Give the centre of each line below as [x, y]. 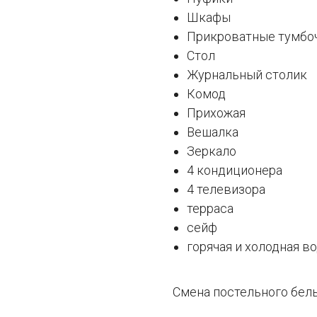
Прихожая [216, 113]
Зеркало [212, 151]
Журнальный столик [247, 75]
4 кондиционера [235, 171]
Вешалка [213, 132]
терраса [210, 209]
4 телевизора [226, 190]
